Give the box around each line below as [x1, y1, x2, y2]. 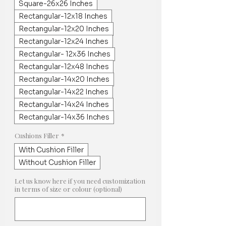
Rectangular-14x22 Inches [19, 87, 108, 96]
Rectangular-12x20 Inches [19, 24, 109, 33]
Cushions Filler [15, 131, 59, 140]
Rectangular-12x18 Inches [19, 11, 107, 21]
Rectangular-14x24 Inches [19, 99, 109, 109]
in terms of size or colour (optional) [15, 184, 122, 193]
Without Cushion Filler [19, 157, 96, 167]
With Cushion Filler [19, 145, 84, 154]
